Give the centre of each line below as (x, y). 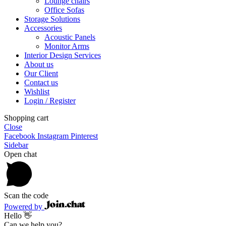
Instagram (53, 136)
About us (39, 64)
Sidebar (16, 145)
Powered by (24, 206)
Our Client (41, 73)
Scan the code (26, 195)
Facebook (20, 136)
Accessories (43, 28)
